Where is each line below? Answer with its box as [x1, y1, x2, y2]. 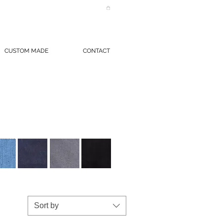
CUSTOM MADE [4, 47, 48, 55]
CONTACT [82, 47, 110, 55]
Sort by [34, 201, 59, 210]
